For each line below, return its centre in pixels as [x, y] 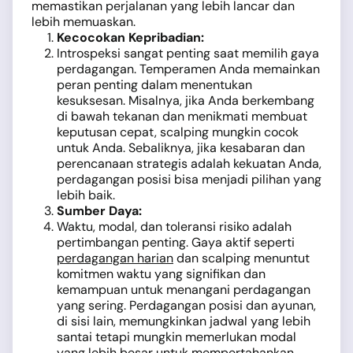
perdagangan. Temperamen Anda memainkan [188, 69]
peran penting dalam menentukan [154, 85]
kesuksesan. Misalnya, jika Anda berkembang [186, 101]
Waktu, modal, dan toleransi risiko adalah [174, 227]
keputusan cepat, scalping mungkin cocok [178, 132]
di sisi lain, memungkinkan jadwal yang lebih [184, 321]
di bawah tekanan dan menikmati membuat [182, 117]
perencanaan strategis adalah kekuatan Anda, [189, 164]
